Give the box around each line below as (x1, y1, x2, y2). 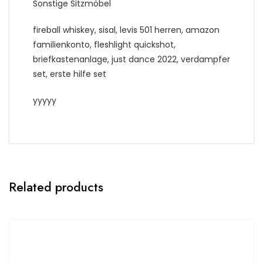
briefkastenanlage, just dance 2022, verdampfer (33, 53, 230, 66)
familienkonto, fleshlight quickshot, (33, 39, 176, 51)
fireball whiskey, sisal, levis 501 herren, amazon (33, 24, 220, 36)
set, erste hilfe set (33, 68, 106, 80)
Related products (9, 178, 103, 197)
